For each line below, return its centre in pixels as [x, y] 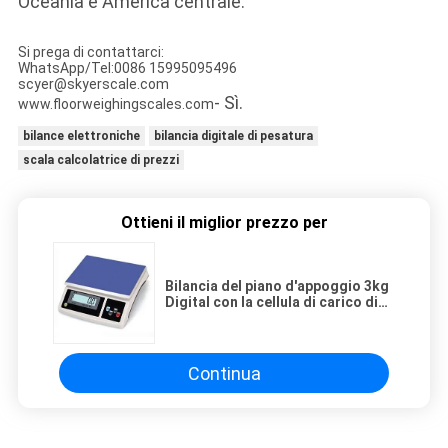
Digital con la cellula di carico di [271, 302]
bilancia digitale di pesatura [233, 136]
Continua [224, 373]
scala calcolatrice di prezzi [100, 160]
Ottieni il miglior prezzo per [224, 223]
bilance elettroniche [81, 136]
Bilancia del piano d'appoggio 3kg [277, 286]
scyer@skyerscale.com [93, 84]
